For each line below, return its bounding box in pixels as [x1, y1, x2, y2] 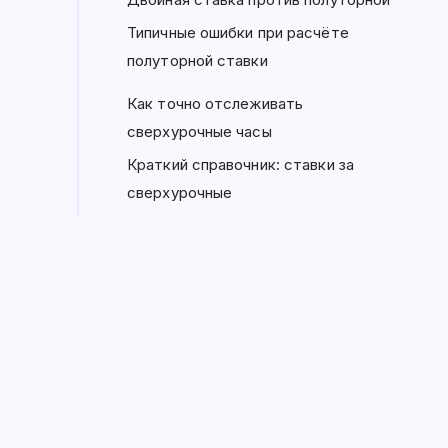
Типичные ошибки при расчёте [127, 23, 349, 42]
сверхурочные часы [127, 122, 272, 141]
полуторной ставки [127, 51, 268, 70]
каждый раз [127, 272, 212, 291]
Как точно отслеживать [127, 94, 304, 113]
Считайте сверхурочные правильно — [127, 244, 406, 263]
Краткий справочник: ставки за [127, 155, 354, 174]
